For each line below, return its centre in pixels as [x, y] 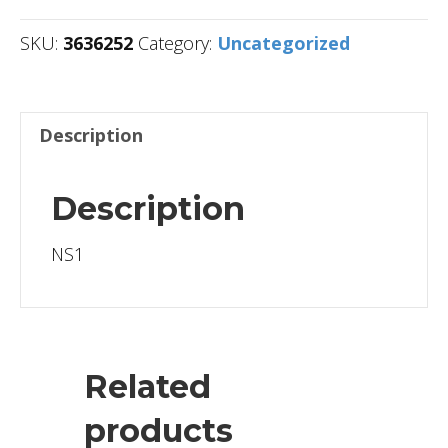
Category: [177, 43]
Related [147, 387]
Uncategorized [283, 43]
